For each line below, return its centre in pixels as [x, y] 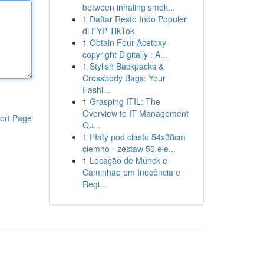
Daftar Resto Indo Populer [138, 19]
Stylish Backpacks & [126, 66]
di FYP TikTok [108, 31]
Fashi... [96, 90]
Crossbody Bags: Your [124, 78]
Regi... [94, 184]
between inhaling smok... [128, 7]
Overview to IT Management [135, 113]
